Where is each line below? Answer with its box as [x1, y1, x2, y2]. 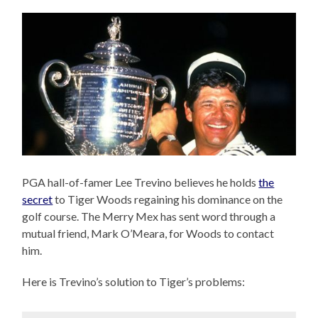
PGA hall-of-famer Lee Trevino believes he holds [22, 175, 259, 190]
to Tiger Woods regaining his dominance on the [53, 192, 283, 207]
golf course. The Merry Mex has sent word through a [22, 209, 276, 224]
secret [22, 192, 53, 207]
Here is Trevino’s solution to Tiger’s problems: [22, 275, 246, 289]
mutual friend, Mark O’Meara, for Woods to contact [22, 226, 275, 241]
